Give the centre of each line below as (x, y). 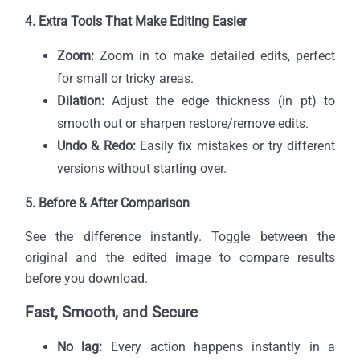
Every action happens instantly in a (219, 346)
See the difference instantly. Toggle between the (180, 236)
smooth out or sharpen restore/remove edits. (182, 123)
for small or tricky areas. (125, 78)
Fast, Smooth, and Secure (111, 312)
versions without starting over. (141, 168)
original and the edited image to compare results (180, 257)
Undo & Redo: (96, 145)
